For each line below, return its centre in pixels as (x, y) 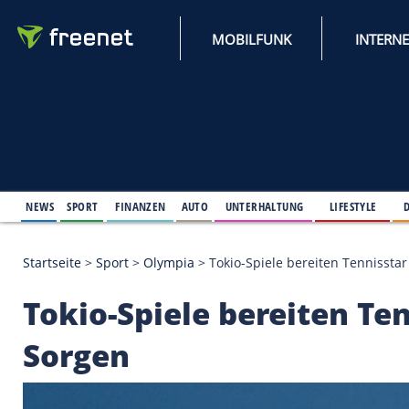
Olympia (204, 316)
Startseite (63, 316)
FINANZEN (169, 248)
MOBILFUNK (303, 47)
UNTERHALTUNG (319, 248)
